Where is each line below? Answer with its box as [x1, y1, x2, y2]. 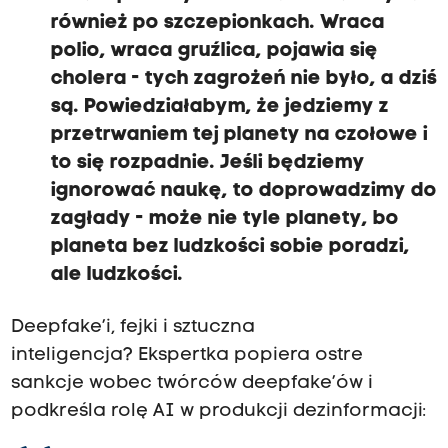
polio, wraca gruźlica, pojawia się [50, 40, 378, 61]
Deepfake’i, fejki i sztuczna [10, 317, 255, 337]
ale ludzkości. [50, 264, 183, 285]
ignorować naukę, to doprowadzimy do [50, 180, 437, 201]
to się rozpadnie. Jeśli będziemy [50, 152, 365, 173]
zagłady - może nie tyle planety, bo [50, 208, 399, 229]
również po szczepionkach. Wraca [50, 12, 385, 33]
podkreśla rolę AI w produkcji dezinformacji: [10, 401, 426, 421]
